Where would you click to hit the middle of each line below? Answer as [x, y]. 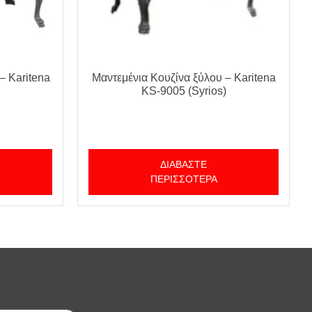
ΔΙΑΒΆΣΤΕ [184, 165]
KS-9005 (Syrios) [184, 91]
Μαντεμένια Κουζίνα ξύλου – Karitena [184, 78]
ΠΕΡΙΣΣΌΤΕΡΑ [184, 179]
